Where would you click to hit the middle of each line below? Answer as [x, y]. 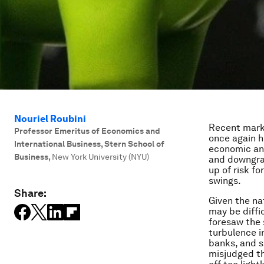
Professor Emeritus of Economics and [87, 131]
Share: [30, 193]
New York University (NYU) [100, 157]
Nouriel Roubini [50, 119]
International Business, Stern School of [89, 144]
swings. [225, 181]
